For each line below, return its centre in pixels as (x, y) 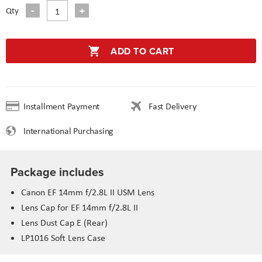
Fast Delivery (173, 106)
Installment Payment (67, 106)
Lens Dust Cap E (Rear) (64, 222)
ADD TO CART (142, 51)
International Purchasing (74, 130)
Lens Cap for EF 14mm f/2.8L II (80, 207)
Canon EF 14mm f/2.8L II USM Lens (88, 192)
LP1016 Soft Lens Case (63, 237)
